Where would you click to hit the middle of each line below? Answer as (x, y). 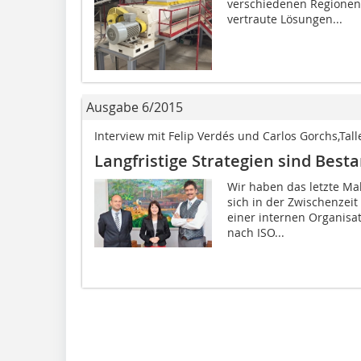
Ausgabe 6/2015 (135, 108)
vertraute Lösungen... (284, 19)
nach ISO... (255, 233)
